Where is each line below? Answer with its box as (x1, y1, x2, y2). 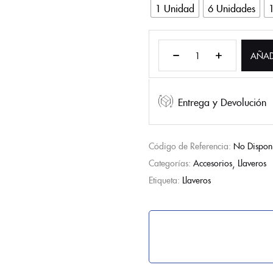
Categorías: (149, 156, 193, 169)
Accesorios (193, 156, 232, 169)
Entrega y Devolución (178, 94, 266, 108)
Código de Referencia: (149, 139, 233, 152)
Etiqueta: (149, 173, 182, 186)
